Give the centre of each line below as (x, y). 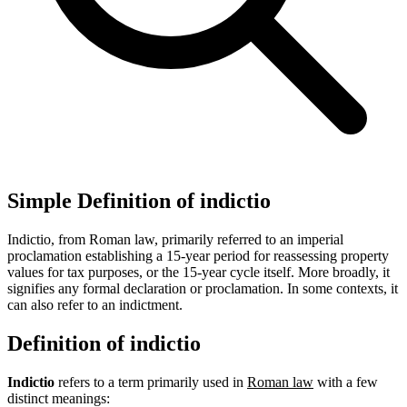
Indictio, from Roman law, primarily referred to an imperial (175, 239)
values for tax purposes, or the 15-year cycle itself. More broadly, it (199, 272)
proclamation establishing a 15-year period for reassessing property (198, 255)
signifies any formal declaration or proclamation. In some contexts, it (203, 288)
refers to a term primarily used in (151, 382)
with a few (346, 382)
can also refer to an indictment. (95, 304)
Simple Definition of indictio (139, 200)
